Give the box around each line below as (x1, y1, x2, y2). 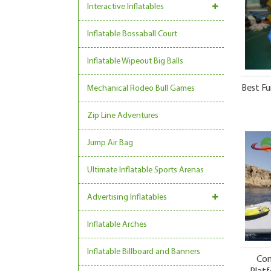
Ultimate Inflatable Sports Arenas (87, 166, 204, 175)
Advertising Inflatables (87, 193, 167, 202)
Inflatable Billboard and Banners (87, 247, 200, 256)
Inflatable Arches (87, 220, 147, 229)
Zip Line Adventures (87, 111, 158, 120)
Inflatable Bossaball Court (87, 30, 177, 39)
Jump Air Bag (87, 139, 133, 148)
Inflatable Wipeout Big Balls (87, 57, 183, 66)
